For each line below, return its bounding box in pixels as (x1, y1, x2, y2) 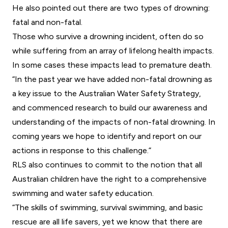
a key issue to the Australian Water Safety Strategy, (12, 89, 201, 99)
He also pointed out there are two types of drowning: (12, 3, 210, 13)
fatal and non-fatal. (12, 17, 82, 27)
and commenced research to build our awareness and (12, 103, 207, 113)
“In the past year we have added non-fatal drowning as (12, 74, 212, 84)
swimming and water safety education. (12, 188, 154, 198)
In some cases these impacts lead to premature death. (12, 60, 212, 70)
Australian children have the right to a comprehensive (12, 174, 207, 184)
